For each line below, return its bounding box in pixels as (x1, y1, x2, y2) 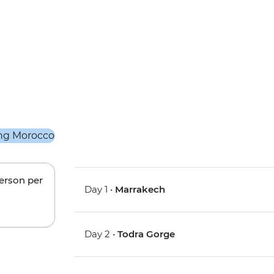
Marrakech (115, 183, 166, 196)
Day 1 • (84, 183, 116, 196)
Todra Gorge (117, 228, 176, 240)
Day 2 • (84, 228, 118, 240)
